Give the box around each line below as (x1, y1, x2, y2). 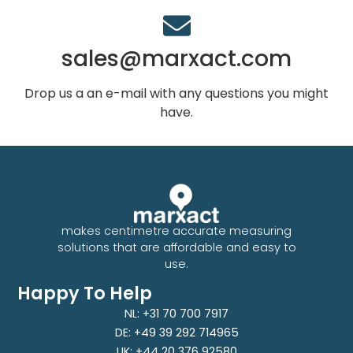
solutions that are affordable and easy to (57, 240, 296, 256)
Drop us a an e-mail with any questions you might (24, 84, 329, 102)
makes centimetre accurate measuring (61, 223, 292, 240)
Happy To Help (17, 280, 153, 306)
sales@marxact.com (61, 43, 292, 74)
